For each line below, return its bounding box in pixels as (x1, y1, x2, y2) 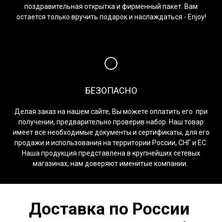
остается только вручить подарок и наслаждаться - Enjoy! (16, 12, 206, 21)
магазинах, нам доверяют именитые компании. (33, 159, 189, 167)
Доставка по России (28, 198, 194, 219)
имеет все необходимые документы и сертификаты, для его (12, 128, 210, 136)
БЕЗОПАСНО (85, 85, 137, 96)
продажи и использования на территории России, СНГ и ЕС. (14, 138, 208, 147)
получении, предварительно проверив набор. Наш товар (18, 117, 204, 126)
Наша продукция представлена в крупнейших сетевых (22, 149, 200, 157)
